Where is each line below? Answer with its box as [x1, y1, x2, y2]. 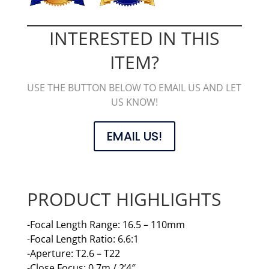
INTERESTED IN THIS [49, 25, 220, 50]
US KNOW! [110, 95, 158, 109]
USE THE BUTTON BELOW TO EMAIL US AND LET [27, 80, 242, 94]
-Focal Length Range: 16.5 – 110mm [26, 217, 185, 231]
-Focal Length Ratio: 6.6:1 [26, 232, 139, 246]
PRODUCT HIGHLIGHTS [26, 186, 221, 211]
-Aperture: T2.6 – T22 [26, 246, 120, 260]
